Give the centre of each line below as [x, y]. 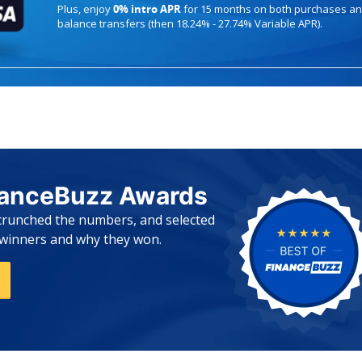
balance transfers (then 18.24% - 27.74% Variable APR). [190, 23]
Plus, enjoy [85, 9]
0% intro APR [147, 9]
